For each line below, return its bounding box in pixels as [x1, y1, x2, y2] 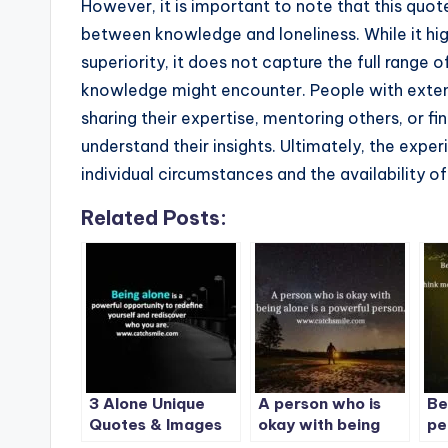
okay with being [258, 415, 380, 435]
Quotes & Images [89, 415, 222, 435]
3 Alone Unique [89, 394, 205, 414]
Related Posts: [81, 205, 227, 231]
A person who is [258, 394, 381, 414]
